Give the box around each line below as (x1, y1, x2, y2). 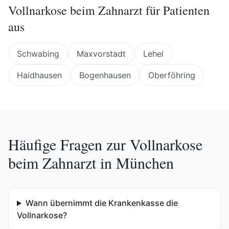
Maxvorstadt (77, 49, 126, 59)
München (116, 152, 174, 173)
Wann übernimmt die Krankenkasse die (25, 198, 178, 208)
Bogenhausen (79, 70, 131, 80)
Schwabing (17, 49, 59, 59)
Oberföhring (148, 70, 195, 80)
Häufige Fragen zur (8, 134, 130, 154)
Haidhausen (17, 70, 62, 80)
